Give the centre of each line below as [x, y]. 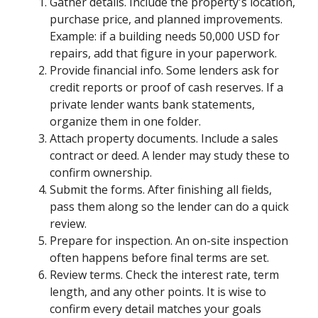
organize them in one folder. [126, 121]
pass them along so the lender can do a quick [170, 206]
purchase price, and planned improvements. [166, 19]
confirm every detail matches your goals [156, 308]
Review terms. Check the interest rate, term [165, 274]
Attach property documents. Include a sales [164, 138]
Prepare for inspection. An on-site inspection [169, 240]
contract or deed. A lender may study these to [170, 155]
